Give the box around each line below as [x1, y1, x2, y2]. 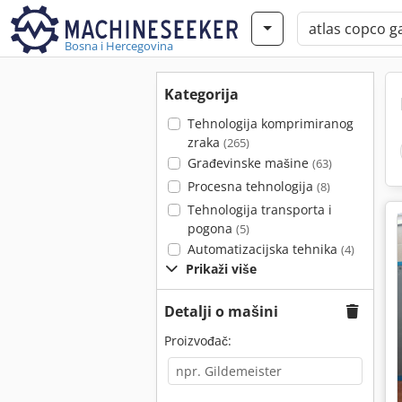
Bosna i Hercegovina [65, 38, 173, 54]
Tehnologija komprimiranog [187, 115, 354, 132]
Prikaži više [186, 260, 257, 277]
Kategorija [164, 84, 239, 104]
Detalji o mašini [164, 301, 278, 321]
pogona [187, 220, 236, 237]
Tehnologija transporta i [187, 201, 332, 218]
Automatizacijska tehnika [187, 240, 341, 258]
